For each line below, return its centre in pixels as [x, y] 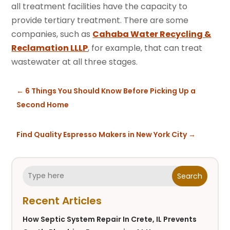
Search [189, 176]
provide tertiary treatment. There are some [100, 20]
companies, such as [52, 34]
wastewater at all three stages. [75, 62]
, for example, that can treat [145, 48]
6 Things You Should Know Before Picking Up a [111, 91]
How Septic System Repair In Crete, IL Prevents [110, 219]
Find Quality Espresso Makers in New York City [102, 134]
